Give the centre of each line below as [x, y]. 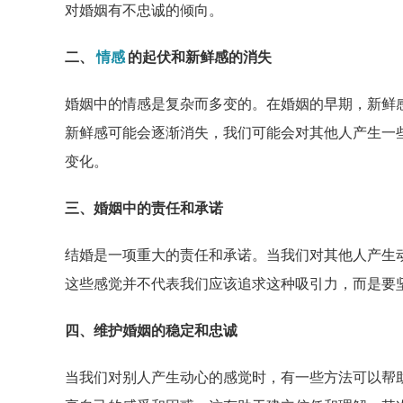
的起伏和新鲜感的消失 [200, 57]
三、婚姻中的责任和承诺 [144, 208]
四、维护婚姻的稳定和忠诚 [151, 330]
